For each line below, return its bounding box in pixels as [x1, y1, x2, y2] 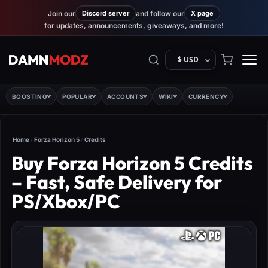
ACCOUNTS [107, 93, 144, 100]
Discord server [82, 8, 129, 17]
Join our [48, 8, 75, 18]
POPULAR [62, 93, 93, 100]
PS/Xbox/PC [11, 190, 120, 213]
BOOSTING [12, 93, 48, 100]
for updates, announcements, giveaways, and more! [44, 21, 224, 30]
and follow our [136, 8, 184, 18]
